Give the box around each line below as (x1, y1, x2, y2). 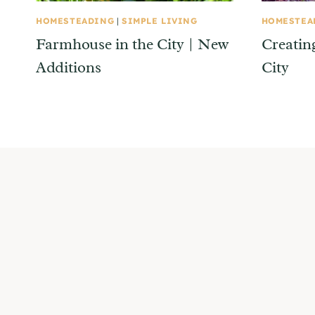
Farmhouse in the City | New (36, 34, 229, 54)
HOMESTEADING (36, 15, 115, 26)
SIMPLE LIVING (121, 15, 198, 26)
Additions (36, 57, 101, 77)
